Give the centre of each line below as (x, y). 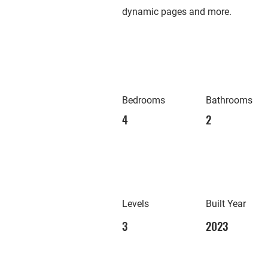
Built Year (226, 204)
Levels (135, 204)
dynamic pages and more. (177, 12)
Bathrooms (229, 100)
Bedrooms (144, 100)
